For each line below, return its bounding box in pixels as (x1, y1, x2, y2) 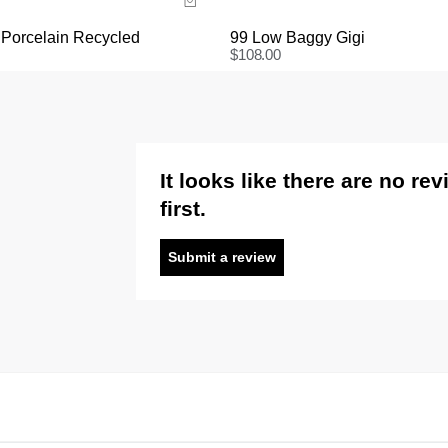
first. (159, 196, 206, 220)
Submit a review (167, 248, 276, 265)
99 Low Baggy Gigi (230, 28, 365, 46)
